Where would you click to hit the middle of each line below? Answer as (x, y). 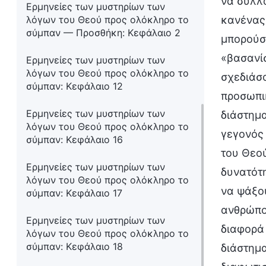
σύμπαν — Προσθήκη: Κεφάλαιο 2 (103, 33)
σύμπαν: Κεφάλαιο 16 (75, 140)
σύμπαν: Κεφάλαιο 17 (74, 193)
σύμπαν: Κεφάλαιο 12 (75, 86)
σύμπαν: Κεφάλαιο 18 (75, 246)
